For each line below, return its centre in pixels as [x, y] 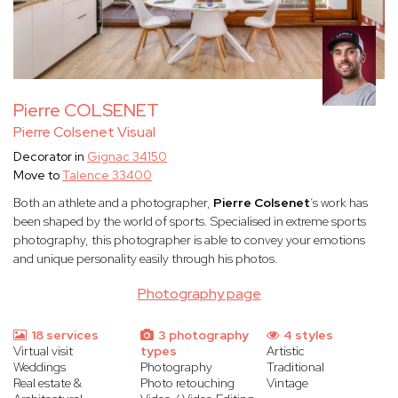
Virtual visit [43, 351]
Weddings [40, 367]
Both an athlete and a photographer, [113, 203]
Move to [38, 175]
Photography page [199, 294]
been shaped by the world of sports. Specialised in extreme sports [190, 222]
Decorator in [50, 157]
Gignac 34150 [127, 157]
